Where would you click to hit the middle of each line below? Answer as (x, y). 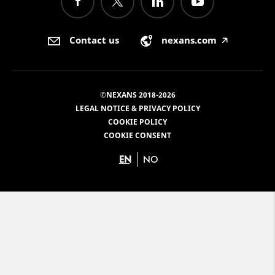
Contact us (94, 40)
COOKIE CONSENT (137, 135)
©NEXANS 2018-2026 (137, 95)
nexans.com (189, 40)
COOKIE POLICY (137, 122)
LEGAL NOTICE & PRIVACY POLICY (137, 108)
